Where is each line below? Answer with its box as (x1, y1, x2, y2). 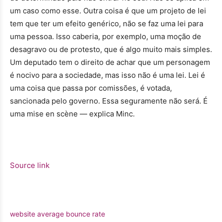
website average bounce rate (10, 209, 105, 218)
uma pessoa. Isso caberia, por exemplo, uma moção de (10, 31, 201, 41)
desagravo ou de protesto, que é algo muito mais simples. (10, 44, 212, 54)
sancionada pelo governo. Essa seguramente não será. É (10, 96, 208, 106)
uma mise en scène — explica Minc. (10, 109, 135, 118)
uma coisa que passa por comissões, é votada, (10, 83, 172, 93)
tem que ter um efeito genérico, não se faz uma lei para (10, 18, 203, 28)
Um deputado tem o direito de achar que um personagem (10, 57, 210, 67)
